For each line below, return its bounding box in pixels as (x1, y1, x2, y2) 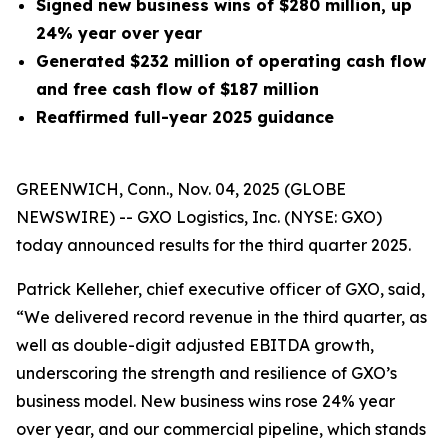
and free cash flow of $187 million (36, 79, 319, 99)
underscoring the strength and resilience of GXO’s (16, 363, 397, 383)
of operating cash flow (230, 51, 426, 71)
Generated (36, 51, 130, 71)
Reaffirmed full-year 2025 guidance (36, 107, 334, 127)
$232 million (130, 51, 230, 71)
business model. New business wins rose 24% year (16, 391, 395, 411)
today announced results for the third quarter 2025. (16, 235, 411, 255)
